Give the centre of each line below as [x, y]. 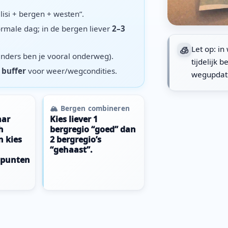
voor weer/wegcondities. [71, 71]
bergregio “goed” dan [93, 129]
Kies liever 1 [74, 119]
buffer [13, 71]
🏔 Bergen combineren [90, 108]
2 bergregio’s [76, 139]
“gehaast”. [72, 149]
